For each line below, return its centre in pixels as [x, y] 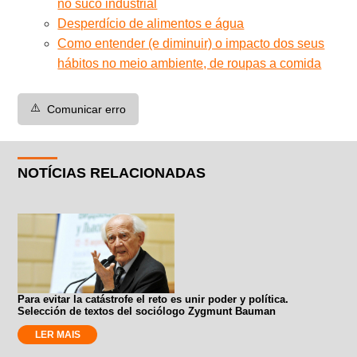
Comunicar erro [87, 109]
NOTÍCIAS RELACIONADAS [112, 173]
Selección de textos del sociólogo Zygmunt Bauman [147, 311]
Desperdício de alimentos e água [151, 23]
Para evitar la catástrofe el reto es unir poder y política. [153, 299]
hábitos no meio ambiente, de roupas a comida [190, 63]
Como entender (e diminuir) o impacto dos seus [191, 43]
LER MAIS [57, 334]
